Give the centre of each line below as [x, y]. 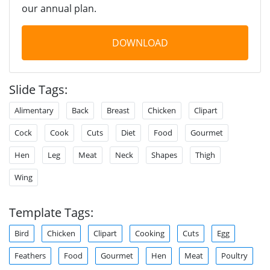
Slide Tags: [38, 89]
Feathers [30, 255]
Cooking [150, 233]
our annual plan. [59, 8]
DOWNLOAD [140, 42]
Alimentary [34, 110]
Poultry [234, 255]
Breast [118, 110]
